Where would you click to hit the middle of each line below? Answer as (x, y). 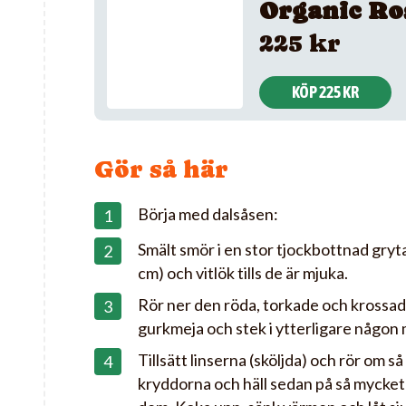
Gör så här (161, 169)
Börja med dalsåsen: (208, 214)
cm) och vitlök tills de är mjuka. (243, 273)
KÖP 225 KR (325, 92)
